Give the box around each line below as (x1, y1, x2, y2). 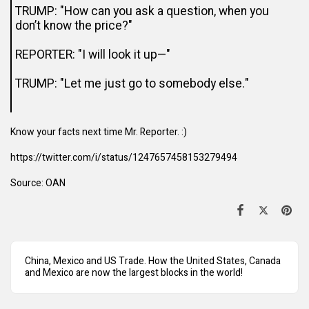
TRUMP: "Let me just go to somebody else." (15, 75, 249, 93)
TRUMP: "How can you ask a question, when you (15, 3, 269, 21)
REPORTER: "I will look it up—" (15, 46, 170, 64)
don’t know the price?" (15, 17, 132, 35)
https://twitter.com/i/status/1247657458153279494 (10, 150, 237, 166)
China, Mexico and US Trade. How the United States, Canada (25, 254, 281, 269)
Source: (10, 176, 46, 191)
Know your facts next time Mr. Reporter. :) (10, 125, 187, 140)
